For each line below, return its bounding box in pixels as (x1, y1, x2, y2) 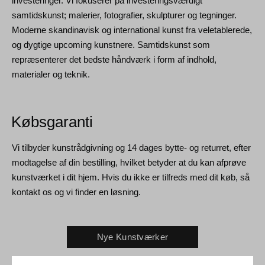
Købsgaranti (11, 113, 93, 131)
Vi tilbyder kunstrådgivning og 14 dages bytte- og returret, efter (12, 143, 251, 153)
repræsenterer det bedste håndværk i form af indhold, (12, 54, 216, 64)
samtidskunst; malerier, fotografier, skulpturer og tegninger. (12, 10, 237, 20)
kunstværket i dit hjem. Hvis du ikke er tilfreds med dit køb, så (12, 172, 250, 182)
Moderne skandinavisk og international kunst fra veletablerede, (12, 25, 252, 35)
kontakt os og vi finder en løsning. (12, 187, 141, 197)
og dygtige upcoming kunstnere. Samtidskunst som (12, 40, 210, 50)
